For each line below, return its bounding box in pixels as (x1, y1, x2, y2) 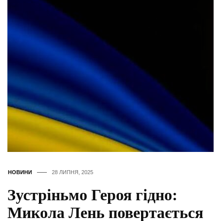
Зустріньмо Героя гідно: (7, 186, 178, 204)
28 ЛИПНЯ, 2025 (52, 169, 93, 176)
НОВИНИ (8, 169, 32, 176)
